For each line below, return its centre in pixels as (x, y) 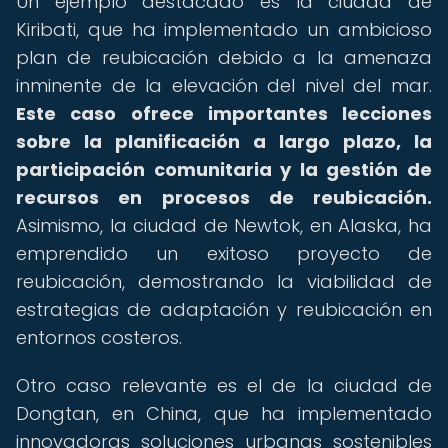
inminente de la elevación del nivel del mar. (224, 85)
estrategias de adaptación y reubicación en (224, 309)
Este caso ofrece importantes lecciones (224, 113)
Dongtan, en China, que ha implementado (224, 413)
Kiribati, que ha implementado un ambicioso (224, 29)
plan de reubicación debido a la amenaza (224, 57)
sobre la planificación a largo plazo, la (224, 141)
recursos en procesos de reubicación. (224, 197)
